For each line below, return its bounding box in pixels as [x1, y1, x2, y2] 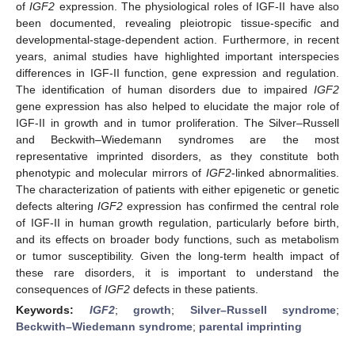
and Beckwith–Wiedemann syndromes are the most [16, 132, 339, 146]
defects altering [16, 199, 98, 212]
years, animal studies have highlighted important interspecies [16, 49, 339, 63]
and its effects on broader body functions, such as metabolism [16, 232, 339, 246]
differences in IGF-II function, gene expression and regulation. [16, 66, 339, 79]
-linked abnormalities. [231, 166, 339, 179]
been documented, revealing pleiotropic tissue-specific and [16, 16, 339, 29]
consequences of [16, 282, 105, 296]
